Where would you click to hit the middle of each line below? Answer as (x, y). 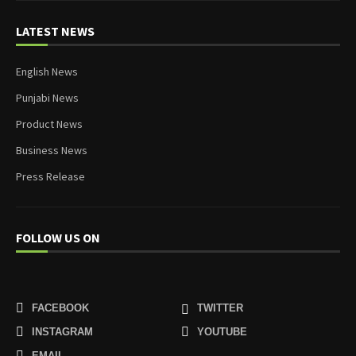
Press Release (50, 176)
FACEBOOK (60, 308)
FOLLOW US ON (58, 238)
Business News (52, 150)
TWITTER (221, 308)
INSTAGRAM (62, 332)
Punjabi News (47, 98)
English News (47, 72)
